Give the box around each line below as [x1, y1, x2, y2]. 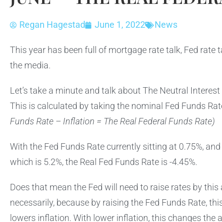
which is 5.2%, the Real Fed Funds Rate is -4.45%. [10, 157, 199, 167]
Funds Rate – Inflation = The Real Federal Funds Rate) [10, 116, 215, 127]
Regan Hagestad [19, 20, 85, 30]
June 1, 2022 [95, 20, 145, 30]
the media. [10, 60, 53, 71]
